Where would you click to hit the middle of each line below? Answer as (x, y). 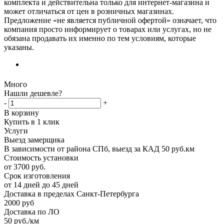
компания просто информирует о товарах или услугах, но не (108, 29)
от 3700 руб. (25, 166)
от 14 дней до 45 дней (41, 184)
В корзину (21, 112)
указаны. (19, 47)
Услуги (16, 130)
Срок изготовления (37, 175)
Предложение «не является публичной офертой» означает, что (110, 20)
